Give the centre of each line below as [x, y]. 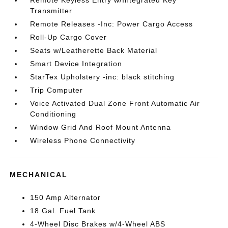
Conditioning [53, 114]
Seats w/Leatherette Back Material [94, 50]
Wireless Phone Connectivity [83, 140]
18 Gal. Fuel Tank [63, 211]
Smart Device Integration [76, 64]
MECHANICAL [39, 175]
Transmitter [51, 11]
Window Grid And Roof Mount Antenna [101, 127]
